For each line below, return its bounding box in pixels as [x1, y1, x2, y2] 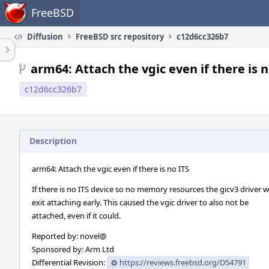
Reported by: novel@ [32, 231, 107, 241]
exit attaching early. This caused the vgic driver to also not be [32, 197, 249, 208]
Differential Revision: [32, 257, 107, 268]
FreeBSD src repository [76, 31, 164, 42]
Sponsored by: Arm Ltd [32, 244, 114, 255]
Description [29, 135, 77, 147]
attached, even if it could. [32, 210, 121, 221]
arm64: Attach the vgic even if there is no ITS [32, 163, 189, 174]
